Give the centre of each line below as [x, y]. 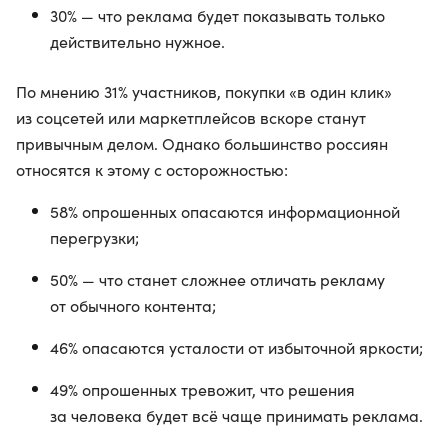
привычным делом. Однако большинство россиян [202, 144]
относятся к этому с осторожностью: [152, 170]
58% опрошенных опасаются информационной [225, 212]
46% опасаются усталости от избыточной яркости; [236, 348]
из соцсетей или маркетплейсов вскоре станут [191, 118]
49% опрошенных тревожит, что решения [202, 390]
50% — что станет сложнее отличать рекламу [217, 280]
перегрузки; [94, 238]
